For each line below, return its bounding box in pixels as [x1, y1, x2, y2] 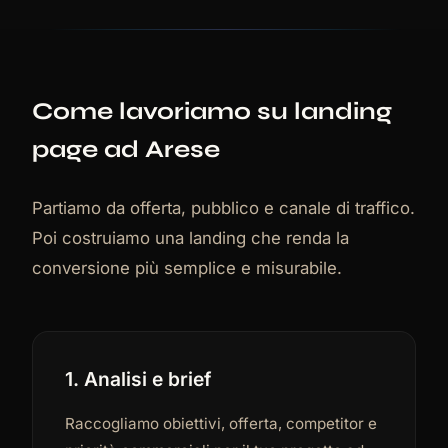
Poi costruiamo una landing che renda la [32, 227, 349, 248]
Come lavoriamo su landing [32, 96, 392, 126]
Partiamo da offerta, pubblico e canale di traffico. [32, 197, 415, 218]
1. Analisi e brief [65, 366, 211, 391]
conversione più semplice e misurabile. [32, 257, 342, 278]
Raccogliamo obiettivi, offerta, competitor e [65, 413, 377, 433]
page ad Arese [32, 134, 220, 164]
